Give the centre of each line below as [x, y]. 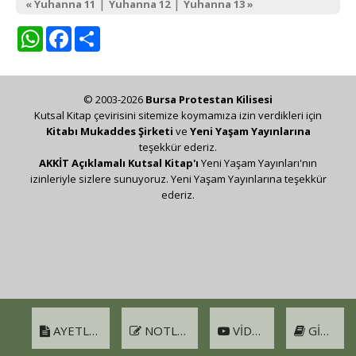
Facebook [104, 32]
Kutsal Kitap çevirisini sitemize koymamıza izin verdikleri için [178, 115]
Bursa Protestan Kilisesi [209, 99]
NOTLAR [159, 331]
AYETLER [70, 331]
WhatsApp [77, 32]
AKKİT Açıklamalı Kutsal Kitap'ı [119, 163]
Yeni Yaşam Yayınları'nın [258, 163]
